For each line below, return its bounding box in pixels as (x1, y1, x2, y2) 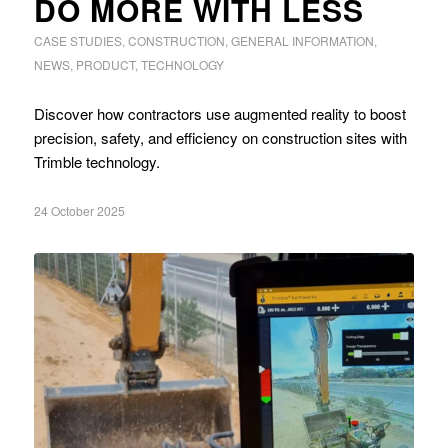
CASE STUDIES (33, 31, 122, 49)
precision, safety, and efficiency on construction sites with (33, 126, 407, 148)
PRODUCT (75, 55, 135, 73)
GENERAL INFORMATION (230, 31, 374, 49)
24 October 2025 (33, 201, 125, 219)
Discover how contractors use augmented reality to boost (33, 102, 406, 124)
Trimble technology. (33, 150, 160, 172)
